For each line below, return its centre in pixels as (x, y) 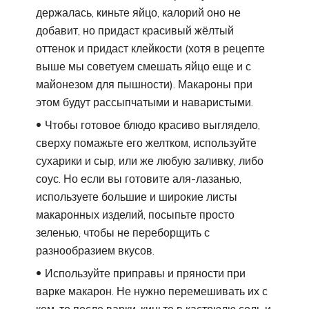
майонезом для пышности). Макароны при (144, 84)
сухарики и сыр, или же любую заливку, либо (150, 160)
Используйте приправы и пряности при (145, 273)
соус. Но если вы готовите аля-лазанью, (139, 178)
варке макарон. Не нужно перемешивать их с (152, 291)
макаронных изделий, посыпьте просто (135, 214)
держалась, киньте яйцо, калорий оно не (138, 12)
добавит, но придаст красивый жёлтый (135, 30)
